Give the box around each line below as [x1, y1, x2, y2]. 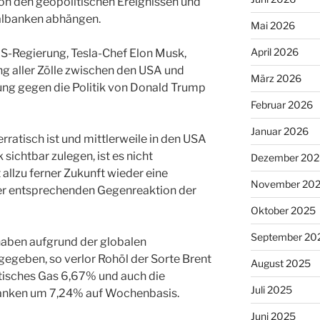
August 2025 [250, 256, 311, 269]
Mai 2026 [250, 19, 295, 31]
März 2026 [250, 71, 301, 84]
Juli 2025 [250, 283, 292, 296]
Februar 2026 [250, 98, 313, 111]
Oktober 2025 [250, 204, 316, 216]
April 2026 [250, 45, 299, 58]
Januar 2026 [250, 124, 309, 137]
